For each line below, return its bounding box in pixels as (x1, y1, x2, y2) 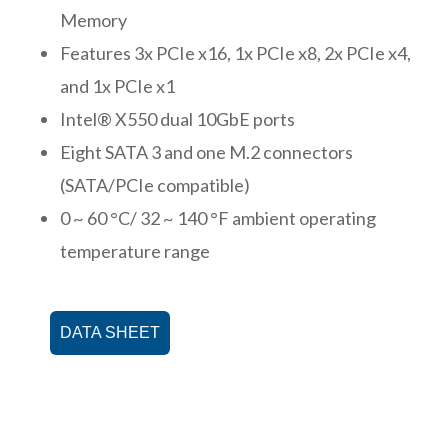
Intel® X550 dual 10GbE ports (60, 107, 295, 130)
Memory (60, 8, 127, 31)
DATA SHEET (60, 323, 160, 341)
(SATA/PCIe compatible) (60, 173, 250, 196)
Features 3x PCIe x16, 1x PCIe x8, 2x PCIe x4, (60, 41, 411, 64)
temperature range (60, 239, 210, 262)
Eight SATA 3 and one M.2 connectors (60, 140, 353, 163)
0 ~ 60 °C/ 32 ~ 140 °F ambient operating (60, 206, 376, 229)
